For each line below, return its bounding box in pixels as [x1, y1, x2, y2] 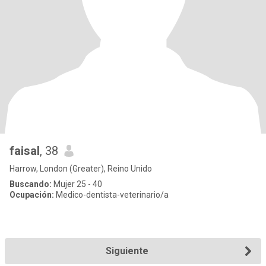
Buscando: [9, 179, 52, 189]
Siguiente [106, 245, 148, 256]
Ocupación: [9, 190, 54, 199]
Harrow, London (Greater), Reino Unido [9, 164, 152, 173]
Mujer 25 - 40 [52, 179, 102, 189]
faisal [9, 144, 40, 158]
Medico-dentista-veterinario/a [54, 190, 169, 199]
